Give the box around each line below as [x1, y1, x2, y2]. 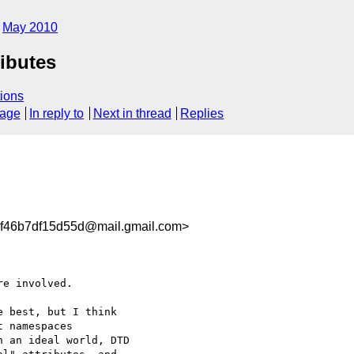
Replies [180, 107, 224, 121]
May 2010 [2, 21, 58, 34]
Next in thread [92, 107, 171, 121]
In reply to [29, 107, 85, 121]
